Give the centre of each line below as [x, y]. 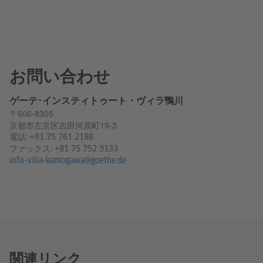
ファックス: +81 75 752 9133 [64, 149]
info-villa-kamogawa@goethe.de [68, 161]
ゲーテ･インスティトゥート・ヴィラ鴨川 [96, 100]
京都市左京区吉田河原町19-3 [63, 125]
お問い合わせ [60, 76]
